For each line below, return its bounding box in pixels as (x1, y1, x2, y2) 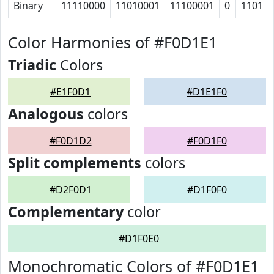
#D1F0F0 (187, 183, 227, 196)
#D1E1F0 (187, 85, 227, 98)
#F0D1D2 (49, 134, 92, 147)
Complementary (8, 202, 124, 221)
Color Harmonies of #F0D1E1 (8, 32, 217, 53)
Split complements (8, 153, 141, 172)
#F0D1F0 (187, 134, 227, 147)
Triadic (8, 55, 56, 75)
